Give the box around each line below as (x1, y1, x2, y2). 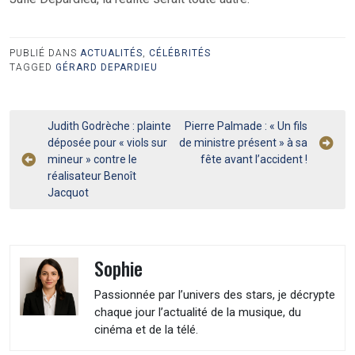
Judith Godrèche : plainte (48, 119, 171, 132)
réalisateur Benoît (48, 169, 136, 182)
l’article (21, 161, 82, 191)
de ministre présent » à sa (179, 136, 307, 149)
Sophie (94, 254, 143, 282)
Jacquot (48, 185, 91, 199)
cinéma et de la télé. (94, 322, 198, 337)
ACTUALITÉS (80, 47, 143, 59)
